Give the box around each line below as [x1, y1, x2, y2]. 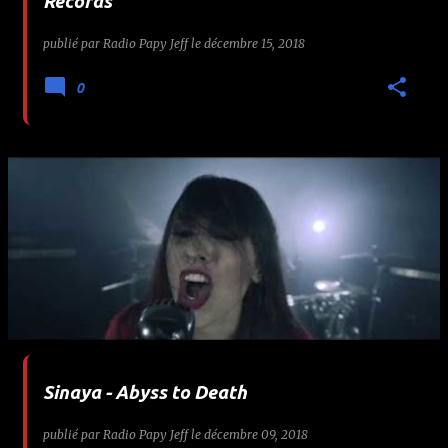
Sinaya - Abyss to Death [43, 381, 247, 403]
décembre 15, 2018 [204, 35, 305, 51]
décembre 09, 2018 [204, 426, 308, 442]
